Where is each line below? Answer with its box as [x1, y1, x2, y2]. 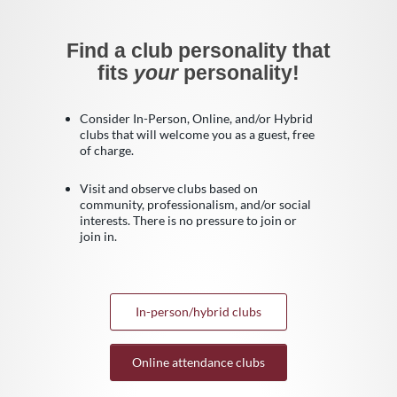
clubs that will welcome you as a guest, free [80, 126, 315, 142]
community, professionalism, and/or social [80, 196, 311, 212]
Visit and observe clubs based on [80, 180, 258, 196]
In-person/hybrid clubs [136, 303, 261, 319]
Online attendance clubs [132, 354, 265, 370]
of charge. [80, 142, 134, 158]
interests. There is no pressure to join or [80, 212, 297, 228]
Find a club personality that [66, 38, 331, 62]
